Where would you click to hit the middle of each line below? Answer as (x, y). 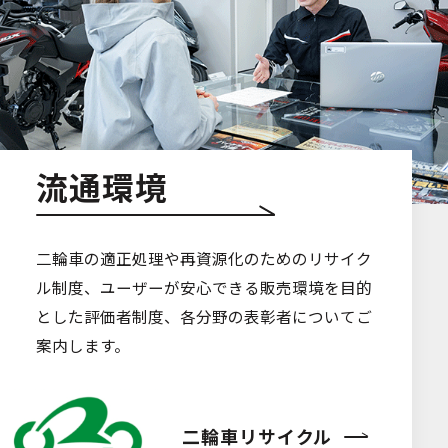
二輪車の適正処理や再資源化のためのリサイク (203, 257)
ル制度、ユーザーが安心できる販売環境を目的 (203, 286)
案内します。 (82, 344)
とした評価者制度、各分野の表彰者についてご (203, 315)
